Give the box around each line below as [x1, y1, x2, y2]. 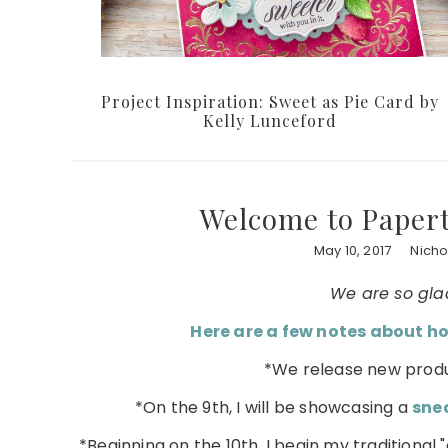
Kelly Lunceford [203, 110, 337, 132]
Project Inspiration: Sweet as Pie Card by [101, 91, 439, 113]
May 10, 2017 [313, 241, 392, 261]
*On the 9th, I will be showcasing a [134, 396, 412, 420]
